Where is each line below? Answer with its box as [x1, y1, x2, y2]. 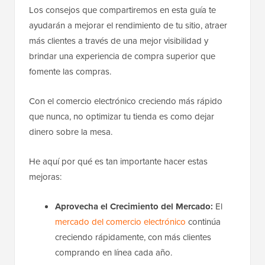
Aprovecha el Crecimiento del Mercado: [55, 200, 213, 214]
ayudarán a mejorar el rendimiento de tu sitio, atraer [29, 19, 227, 32]
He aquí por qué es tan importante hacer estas [29, 155, 208, 168]
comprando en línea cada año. [55, 246, 172, 259]
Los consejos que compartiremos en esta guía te [29, 4, 216, 17]
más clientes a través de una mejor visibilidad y [29, 34, 208, 47]
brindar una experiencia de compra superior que [29, 50, 215, 63]
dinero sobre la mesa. [29, 125, 112, 138]
